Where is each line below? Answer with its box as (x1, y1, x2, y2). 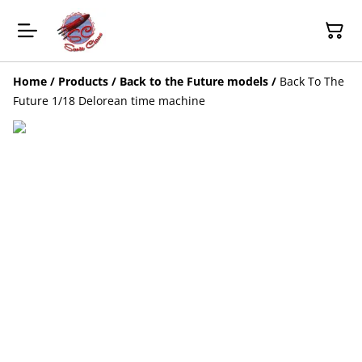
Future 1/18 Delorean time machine (13, 92, 205, 108)
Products (58, 73, 108, 89)
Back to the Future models (120, 73, 268, 89)
